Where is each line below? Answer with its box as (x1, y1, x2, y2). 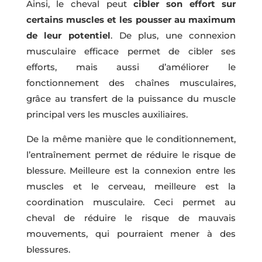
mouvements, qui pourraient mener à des (26, 227, 236, 239)
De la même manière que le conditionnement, (26, 133, 236, 144)
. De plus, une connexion (110, 29, 236, 41)
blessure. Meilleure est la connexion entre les (26, 164, 236, 176)
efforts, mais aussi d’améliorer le (26, 61, 236, 73)
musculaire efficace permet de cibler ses (26, 45, 236, 57)
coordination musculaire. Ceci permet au (26, 196, 236, 208)
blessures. (26, 243, 70, 255)
